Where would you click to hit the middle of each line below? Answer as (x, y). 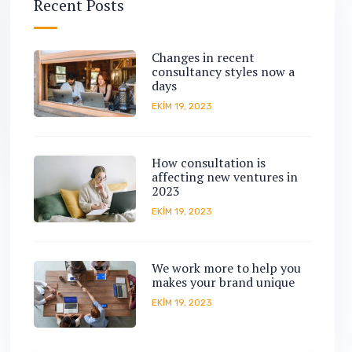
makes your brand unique (223, 282)
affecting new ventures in (224, 177)
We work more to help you (226, 268)
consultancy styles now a (223, 71)
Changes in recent (203, 57)
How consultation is (208, 163)
